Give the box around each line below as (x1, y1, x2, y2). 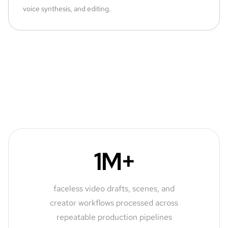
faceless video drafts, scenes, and (53, 183, 175, 194)
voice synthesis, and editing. (23, 4, 111, 13)
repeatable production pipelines (56, 211, 172, 222)
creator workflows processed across (50, 197, 178, 208)
